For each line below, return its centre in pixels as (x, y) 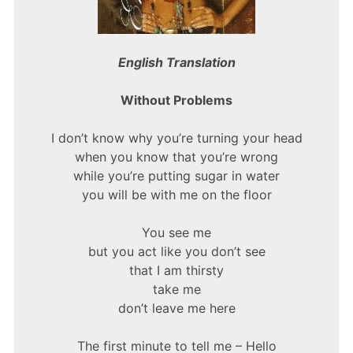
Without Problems (176, 100)
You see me (176, 233)
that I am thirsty (176, 271)
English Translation (176, 63)
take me (176, 290)
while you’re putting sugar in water (176, 176)
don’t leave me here (176, 308)
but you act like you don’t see (176, 252)
